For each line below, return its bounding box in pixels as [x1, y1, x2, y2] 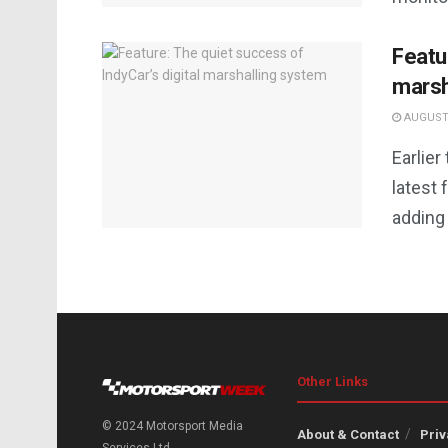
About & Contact [297, 427, 399, 442]
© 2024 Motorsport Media [102, 419, 243, 434]
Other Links [297, 374, 368, 389]
